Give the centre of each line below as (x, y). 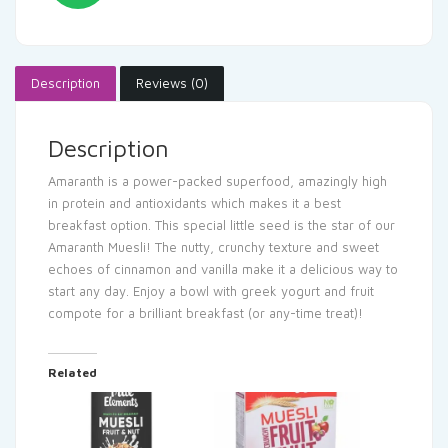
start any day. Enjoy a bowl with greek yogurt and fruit (211, 290)
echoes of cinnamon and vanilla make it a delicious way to (223, 268)
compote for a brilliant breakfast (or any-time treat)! (205, 312)
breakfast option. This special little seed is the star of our (221, 224)
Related (72, 372)
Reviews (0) (172, 82)
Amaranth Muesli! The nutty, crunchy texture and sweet (213, 246)
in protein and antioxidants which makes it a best (194, 202)
